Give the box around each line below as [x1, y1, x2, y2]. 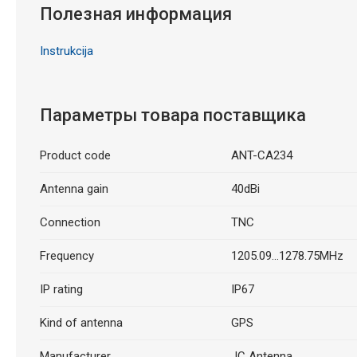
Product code [39, 148, 111, 163]
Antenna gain [39, 182, 108, 196]
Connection [39, 215, 100, 229]
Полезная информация [39, 3, 233, 24]
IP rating [39, 282, 83, 296]
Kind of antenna [39, 316, 123, 330]
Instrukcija [39, 43, 93, 58]
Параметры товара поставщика [39, 105, 306, 125]
